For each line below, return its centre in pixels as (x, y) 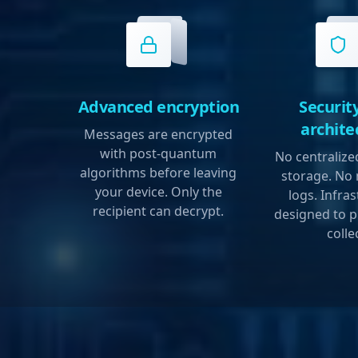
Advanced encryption (159, 107)
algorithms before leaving (159, 173)
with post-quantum (159, 154)
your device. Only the (158, 192)
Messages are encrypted (159, 135)
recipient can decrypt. (159, 211)
